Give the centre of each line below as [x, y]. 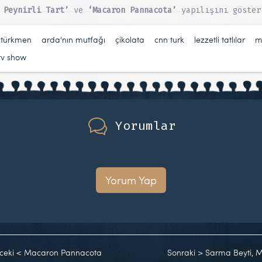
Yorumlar [146, 125]
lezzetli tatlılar [220, 39]
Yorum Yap [131, 180]
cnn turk [169, 39]
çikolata [130, 39]
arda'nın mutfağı [73, 39]
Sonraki [181, 253]
